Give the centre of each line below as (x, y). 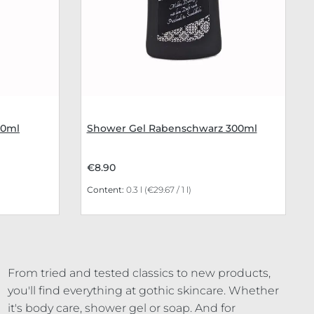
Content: (106, 190)
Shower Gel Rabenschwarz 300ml (172, 129)
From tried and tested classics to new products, (139, 273)
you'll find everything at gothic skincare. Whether (143, 291)
